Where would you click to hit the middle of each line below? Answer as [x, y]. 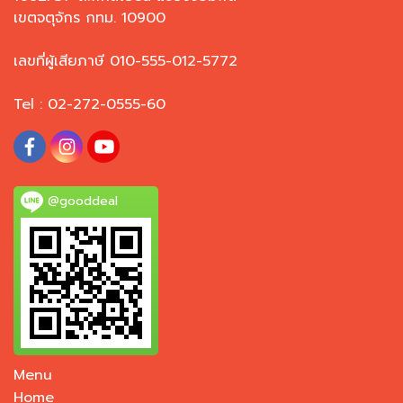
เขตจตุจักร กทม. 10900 [92, 18]
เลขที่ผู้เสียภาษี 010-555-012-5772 [128, 61]
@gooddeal [81, 201]
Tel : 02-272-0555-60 [90, 104]
